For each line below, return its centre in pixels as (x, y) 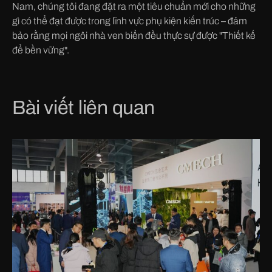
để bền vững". (41, 50)
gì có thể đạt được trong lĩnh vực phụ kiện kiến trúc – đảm (130, 21)
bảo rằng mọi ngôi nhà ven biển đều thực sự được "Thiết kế (134, 35)
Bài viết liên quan (83, 107)
